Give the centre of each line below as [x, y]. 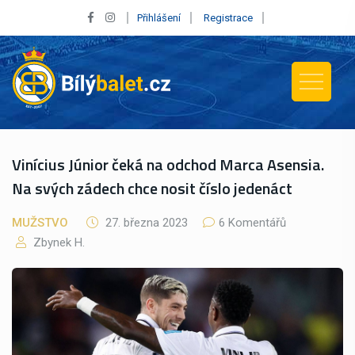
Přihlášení [158, 18]
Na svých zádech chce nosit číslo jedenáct [152, 188]
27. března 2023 [147, 222]
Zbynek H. [57, 242]
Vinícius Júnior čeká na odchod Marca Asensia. [168, 164]
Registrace [228, 18]
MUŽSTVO [40, 222]
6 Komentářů [252, 222]
